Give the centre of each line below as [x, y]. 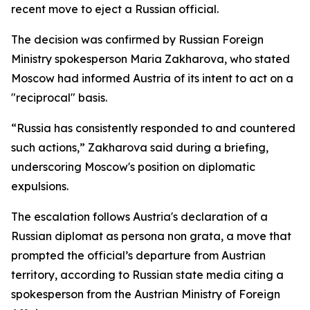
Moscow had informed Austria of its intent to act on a [152, 78]
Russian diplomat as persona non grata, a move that [151, 236]
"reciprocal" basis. [59, 98]
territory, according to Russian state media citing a [147, 275]
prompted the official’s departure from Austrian [138, 255]
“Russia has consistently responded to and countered [153, 128]
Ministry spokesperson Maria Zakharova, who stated [151, 59]
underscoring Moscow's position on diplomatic [133, 167]
